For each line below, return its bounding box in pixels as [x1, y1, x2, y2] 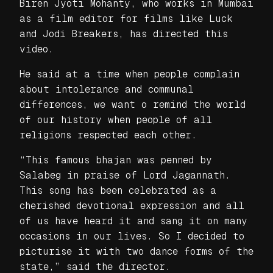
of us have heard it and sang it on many [19, 214, 247, 227]
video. [19, 43, 54, 55]
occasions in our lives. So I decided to [19, 230, 244, 242]
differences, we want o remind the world [19, 98, 246, 110]
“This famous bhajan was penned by [19, 154, 212, 166]
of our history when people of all [19, 113, 212, 126]
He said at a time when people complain [19, 68, 239, 80]
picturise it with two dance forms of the [19, 245, 253, 257]
